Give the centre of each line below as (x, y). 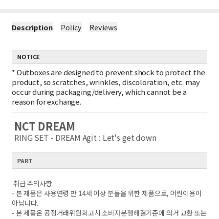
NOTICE (29, 56)
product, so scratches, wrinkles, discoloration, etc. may (106, 82)
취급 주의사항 (32, 183)
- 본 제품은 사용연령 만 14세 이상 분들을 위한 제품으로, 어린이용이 (107, 193)
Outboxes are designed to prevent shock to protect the (111, 72)
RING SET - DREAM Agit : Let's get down (85, 137)
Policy (71, 27)
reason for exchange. (46, 101)
